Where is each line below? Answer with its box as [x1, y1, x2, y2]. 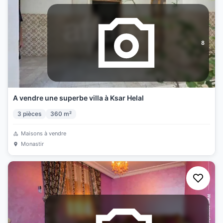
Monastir [21, 140, 44, 147]
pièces [23, 110, 41, 117]
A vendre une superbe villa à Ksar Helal [13, 94, 144, 102]
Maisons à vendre [21, 130, 66, 137]
